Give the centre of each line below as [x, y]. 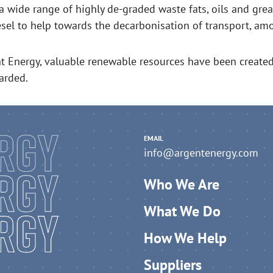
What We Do [182, 211]
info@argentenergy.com [201, 153]
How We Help [185, 238]
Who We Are [182, 184]
